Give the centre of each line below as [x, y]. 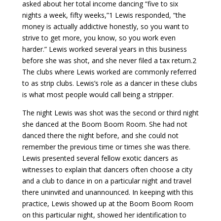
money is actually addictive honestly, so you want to [105, 26]
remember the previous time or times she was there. [106, 147]
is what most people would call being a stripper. [98, 94]
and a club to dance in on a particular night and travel [107, 181]
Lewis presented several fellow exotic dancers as [100, 158]
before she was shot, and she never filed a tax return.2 [109, 60]
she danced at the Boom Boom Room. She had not [105, 124]
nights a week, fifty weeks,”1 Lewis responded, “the [104, 15]
